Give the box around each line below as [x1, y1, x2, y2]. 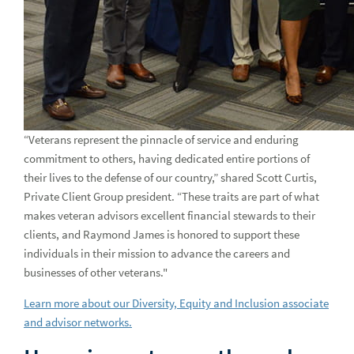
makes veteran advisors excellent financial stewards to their [24, 208, 315, 223]
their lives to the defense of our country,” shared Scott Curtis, [24, 170, 317, 185]
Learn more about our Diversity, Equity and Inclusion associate [24, 296, 329, 311]
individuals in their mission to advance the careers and [24, 246, 290, 261]
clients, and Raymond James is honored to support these [24, 227, 299, 242]
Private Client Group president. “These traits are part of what [24, 189, 319, 204]
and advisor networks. [24, 314, 132, 330]
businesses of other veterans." [24, 265, 168, 280]
